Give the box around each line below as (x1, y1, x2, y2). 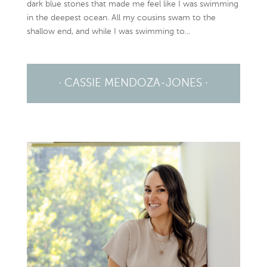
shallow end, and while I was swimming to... (26, 27, 190, 36)
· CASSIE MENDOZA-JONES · (58, 77, 209, 89)
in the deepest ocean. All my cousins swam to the (26, 14, 216, 23)
